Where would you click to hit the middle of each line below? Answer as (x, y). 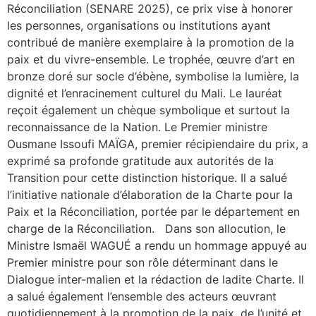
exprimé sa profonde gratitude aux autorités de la (140, 161)
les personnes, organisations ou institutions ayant (139, 26)
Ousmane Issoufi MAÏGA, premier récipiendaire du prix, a (158, 144)
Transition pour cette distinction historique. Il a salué (147, 178)
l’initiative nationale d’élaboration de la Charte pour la (150, 195)
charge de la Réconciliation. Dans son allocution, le (146, 229)
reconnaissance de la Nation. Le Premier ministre (137, 127)
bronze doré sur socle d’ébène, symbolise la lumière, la (153, 77)
